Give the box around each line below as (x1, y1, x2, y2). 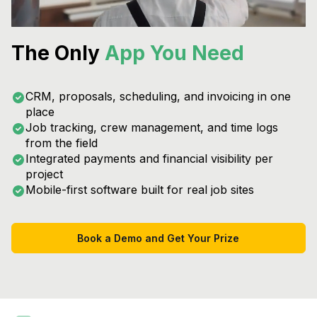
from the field (25, 136, 98, 151)
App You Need (105, 41, 244, 66)
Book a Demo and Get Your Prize (77, 232, 240, 245)
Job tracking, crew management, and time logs (25, 120, 278, 135)
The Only (11, 41, 105, 66)
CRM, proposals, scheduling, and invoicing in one (25, 89, 291, 104)
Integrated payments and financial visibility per (25, 151, 273, 166)
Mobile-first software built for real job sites (25, 183, 254, 197)
